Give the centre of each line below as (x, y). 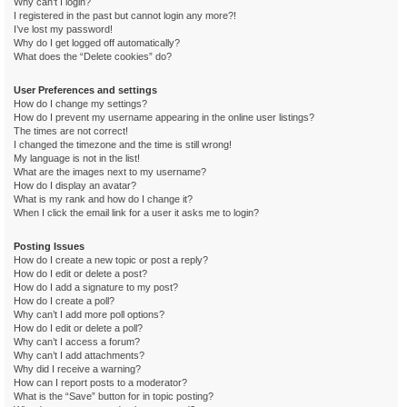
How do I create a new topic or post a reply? (111, 259)
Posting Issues (49, 246)
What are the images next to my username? (110, 171)
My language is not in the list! (77, 158)
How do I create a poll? (64, 300)
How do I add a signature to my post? (96, 287)
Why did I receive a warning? (77, 368)
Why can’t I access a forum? (77, 341)
